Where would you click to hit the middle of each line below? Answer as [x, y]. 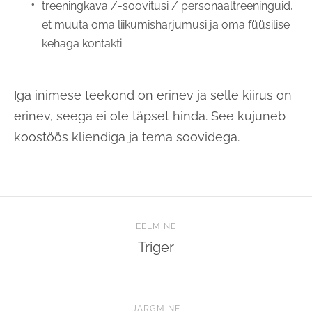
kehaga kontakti [82, 43]
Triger [156, 247]
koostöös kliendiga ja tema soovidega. [127, 136]
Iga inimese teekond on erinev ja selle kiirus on [153, 95]
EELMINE [156, 226]
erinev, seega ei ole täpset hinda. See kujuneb [150, 116]
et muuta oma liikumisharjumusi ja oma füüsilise [166, 24]
